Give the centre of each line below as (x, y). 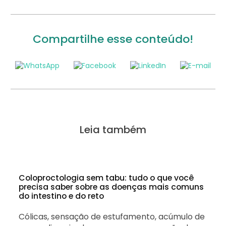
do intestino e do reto (61, 196)
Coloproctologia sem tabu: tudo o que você (106, 178)
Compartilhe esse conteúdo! (113, 39)
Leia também (113, 130)
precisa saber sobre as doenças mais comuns (111, 187)
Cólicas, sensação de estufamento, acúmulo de (112, 217)
